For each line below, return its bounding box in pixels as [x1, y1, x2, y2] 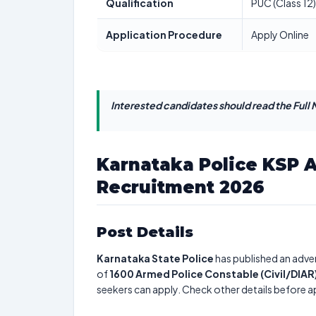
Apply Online [251, 28, 309, 41]
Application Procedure [106, 28, 222, 41]
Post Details [97, 224, 193, 241]
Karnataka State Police [97, 252, 214, 265]
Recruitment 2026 [97, 177, 265, 197]
